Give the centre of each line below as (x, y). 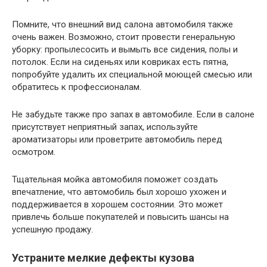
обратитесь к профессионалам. (77, 87)
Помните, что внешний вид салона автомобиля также (122, 25)
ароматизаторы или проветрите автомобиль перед (117, 140)
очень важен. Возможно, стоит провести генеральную (124, 37)
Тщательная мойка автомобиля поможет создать (115, 180)
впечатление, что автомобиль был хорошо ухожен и (119, 192)
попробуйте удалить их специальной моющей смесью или (132, 75)
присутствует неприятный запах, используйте (105, 127)
